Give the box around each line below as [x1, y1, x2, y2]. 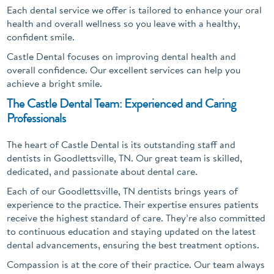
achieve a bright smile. [7, 76, 103, 90]
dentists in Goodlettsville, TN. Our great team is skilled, [7, 150, 243, 165]
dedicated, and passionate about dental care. [7, 164, 198, 178]
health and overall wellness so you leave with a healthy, [7, 16, 241, 30]
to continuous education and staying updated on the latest [7, 224, 256, 238]
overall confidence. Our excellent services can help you [7, 62, 241, 76]
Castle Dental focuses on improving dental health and [7, 49, 237, 63]
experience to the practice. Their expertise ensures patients [7, 197, 259, 211]
